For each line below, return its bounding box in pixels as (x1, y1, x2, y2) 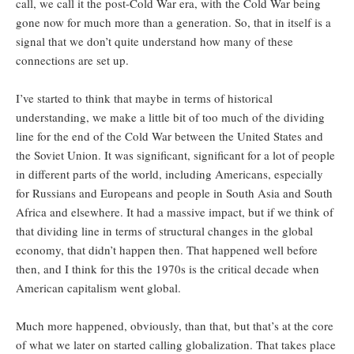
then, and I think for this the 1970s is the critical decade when (16, 261, 319, 277)
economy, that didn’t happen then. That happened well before (16, 242, 318, 258)
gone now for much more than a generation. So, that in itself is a (16, 14, 331, 31)
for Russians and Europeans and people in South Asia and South (16, 185, 333, 201)
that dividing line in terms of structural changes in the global (16, 223, 313, 239)
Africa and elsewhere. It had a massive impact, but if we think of (16, 204, 333, 220)
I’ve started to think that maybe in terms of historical (16, 90, 273, 107)
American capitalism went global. (16, 280, 181, 296)
